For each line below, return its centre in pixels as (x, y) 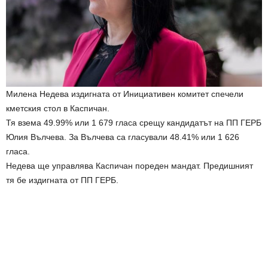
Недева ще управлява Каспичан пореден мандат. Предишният (130, 166)
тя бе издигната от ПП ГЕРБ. (62, 180)
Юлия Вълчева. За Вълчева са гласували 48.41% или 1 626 (123, 137)
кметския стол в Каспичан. (58, 109)
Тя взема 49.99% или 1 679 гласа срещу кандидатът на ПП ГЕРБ (134, 123)
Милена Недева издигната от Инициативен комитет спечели (125, 94)
